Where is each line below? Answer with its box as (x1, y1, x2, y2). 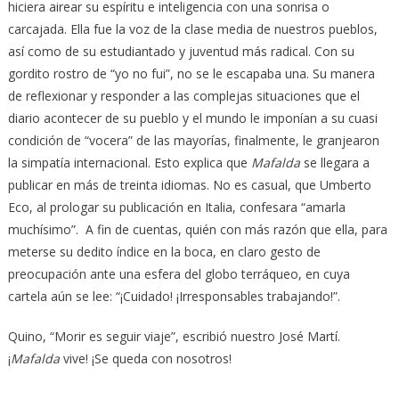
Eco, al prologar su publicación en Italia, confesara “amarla (7, 198, 346, 216)
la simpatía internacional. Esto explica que (7, 153, 251, 171)
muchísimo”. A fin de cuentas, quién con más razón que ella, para (7, 220, 387, 238)
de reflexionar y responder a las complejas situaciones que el (7, 86, 360, 104)
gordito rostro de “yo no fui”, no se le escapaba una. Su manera (7, 64, 375, 82)
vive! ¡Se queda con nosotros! (59, 349, 232, 367)
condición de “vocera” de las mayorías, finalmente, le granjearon (7, 131, 379, 149)
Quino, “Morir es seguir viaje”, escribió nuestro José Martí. (7, 327, 340, 345)
